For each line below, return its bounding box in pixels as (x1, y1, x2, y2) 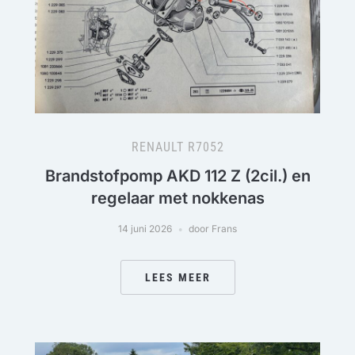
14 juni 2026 (118, 223, 172, 235)
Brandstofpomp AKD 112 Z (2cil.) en (44, 166, 311, 186)
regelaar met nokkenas (90, 189, 265, 208)
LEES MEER (144, 271, 211, 284)
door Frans (189, 223, 237, 235)
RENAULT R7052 (131, 139, 224, 155)
